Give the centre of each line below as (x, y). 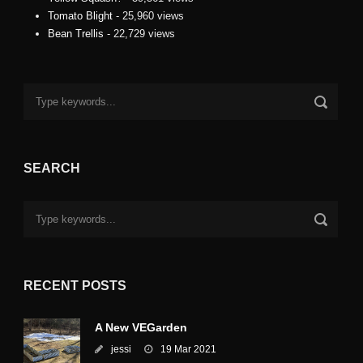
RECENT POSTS (75, 286)
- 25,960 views (148, 16)
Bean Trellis (76, 34)
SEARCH (52, 169)
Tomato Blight (80, 16)
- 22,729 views (139, 34)
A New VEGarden (141, 328)
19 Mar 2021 (188, 350)
